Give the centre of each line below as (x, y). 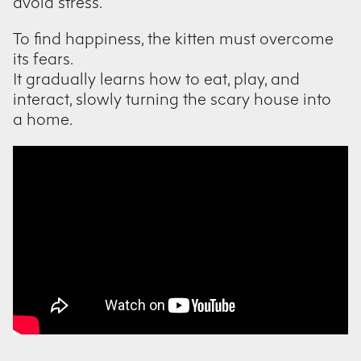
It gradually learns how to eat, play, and (156, 79)
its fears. (43, 59)
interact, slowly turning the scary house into (172, 100)
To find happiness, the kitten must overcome (173, 39)
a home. (43, 120)
